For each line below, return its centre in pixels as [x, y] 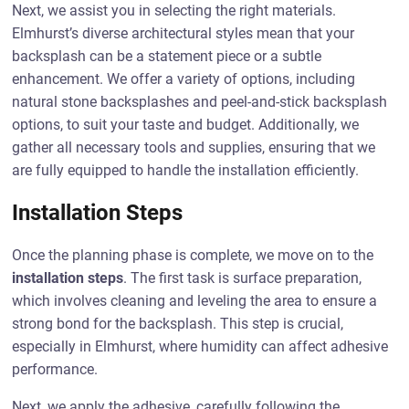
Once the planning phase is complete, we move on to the [193, 255]
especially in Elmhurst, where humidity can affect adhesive [200, 346]
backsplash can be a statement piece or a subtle [167, 56]
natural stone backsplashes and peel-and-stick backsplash [200, 102]
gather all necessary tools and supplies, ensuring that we [194, 147]
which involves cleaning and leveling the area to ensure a [195, 301]
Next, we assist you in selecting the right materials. [174, 10]
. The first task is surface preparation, [243, 278]
